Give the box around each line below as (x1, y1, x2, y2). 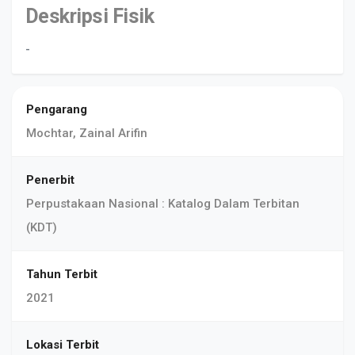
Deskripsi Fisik (25, 5, 154, 28)
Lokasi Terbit (26, 338, 99, 352)
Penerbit (26, 173, 74, 187)
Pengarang (26, 102, 87, 116)
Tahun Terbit (26, 267, 97, 281)
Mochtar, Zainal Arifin (26, 126, 147, 140)
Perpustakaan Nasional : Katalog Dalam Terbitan (26, 197, 300, 211)
